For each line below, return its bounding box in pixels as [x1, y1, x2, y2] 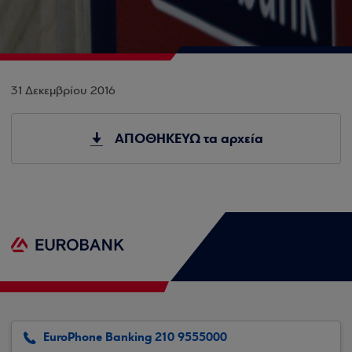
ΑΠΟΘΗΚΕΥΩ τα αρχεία [114, 130, 263, 148]
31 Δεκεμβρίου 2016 [11, 85, 115, 97]
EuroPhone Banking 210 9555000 [43, 329, 227, 345]
